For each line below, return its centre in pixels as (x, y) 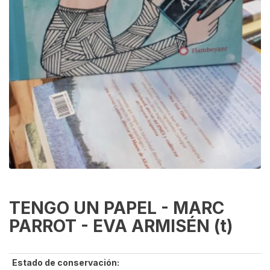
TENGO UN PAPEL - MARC (117, 208)
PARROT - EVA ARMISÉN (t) (121, 226)
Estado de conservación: (66, 263)
